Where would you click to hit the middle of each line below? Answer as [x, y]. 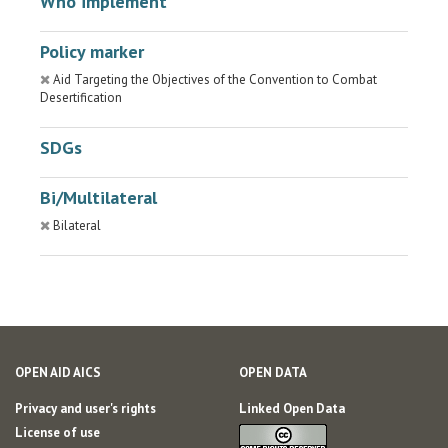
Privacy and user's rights [85, 408]
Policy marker [92, 51]
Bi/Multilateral [98, 197]
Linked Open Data [292, 408]
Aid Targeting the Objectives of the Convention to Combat [215, 79]
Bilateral [77, 225]
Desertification [81, 97]
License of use [57, 432]
